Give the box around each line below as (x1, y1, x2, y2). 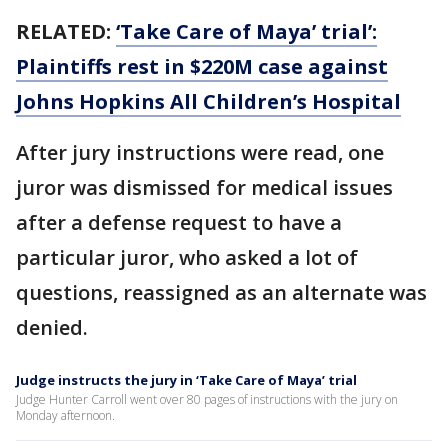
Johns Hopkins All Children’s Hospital (16, 88, 401, 115)
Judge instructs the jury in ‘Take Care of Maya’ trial (16, 371, 357, 389)
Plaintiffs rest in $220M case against (16, 53, 388, 80)
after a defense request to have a (16, 209, 342, 236)
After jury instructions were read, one (16, 139, 384, 166)
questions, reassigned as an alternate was (16, 279, 427, 306)
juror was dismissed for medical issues (16, 174, 393, 201)
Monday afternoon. (16, 407, 115, 424)
